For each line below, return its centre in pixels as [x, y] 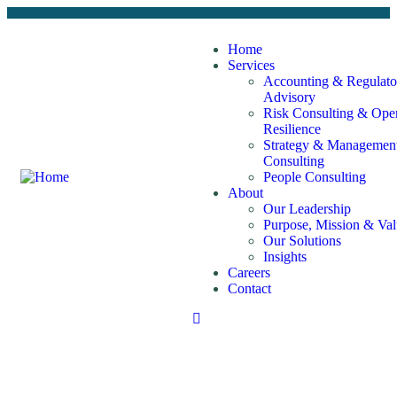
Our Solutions [303, 241]
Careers [249, 272]
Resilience [292, 129]
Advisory [290, 97]
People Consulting [315, 177]
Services [252, 65]
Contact [250, 288]
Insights [285, 257]
